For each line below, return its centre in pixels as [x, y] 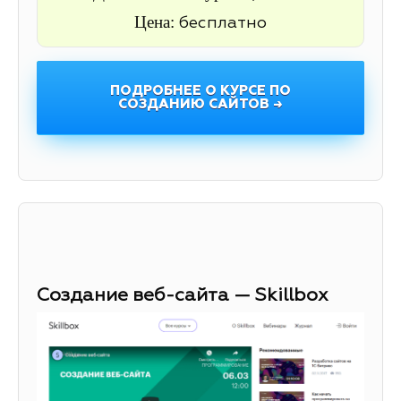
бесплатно [223, 23]
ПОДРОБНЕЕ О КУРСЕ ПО [200, 90]
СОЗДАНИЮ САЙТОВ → [200, 104]
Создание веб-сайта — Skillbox [183, 295]
